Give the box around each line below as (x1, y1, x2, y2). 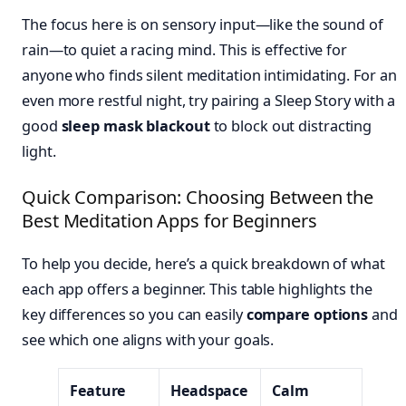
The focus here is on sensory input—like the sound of (22, 14, 383, 35)
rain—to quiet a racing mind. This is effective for (22, 40, 347, 61)
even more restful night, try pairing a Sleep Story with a (22, 91, 396, 111)
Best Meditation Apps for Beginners (22, 208, 317, 234)
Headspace (170, 380, 248, 401)
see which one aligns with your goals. (22, 330, 275, 351)
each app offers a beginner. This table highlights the (22, 279, 372, 300)
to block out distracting (209, 116, 372, 137)
